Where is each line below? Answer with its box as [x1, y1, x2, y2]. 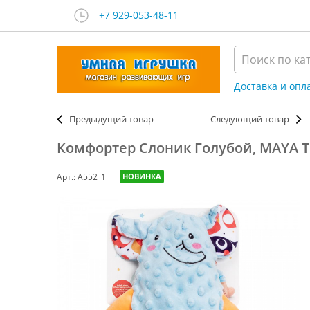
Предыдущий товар [69, 113, 154, 125]
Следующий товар [210, 113, 289, 125]
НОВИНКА [122, 171, 161, 181]
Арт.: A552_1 [57, 170, 106, 183]
